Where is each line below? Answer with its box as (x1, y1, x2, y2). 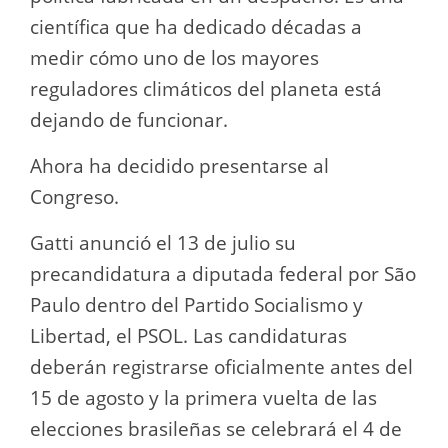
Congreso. (30, 184, 119, 211)
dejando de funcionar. (30, 107, 228, 134)
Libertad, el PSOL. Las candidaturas (30, 323, 347, 350)
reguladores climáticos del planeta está (30, 76, 382, 103)
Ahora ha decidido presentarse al (30, 153, 329, 180)
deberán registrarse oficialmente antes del (30, 354, 413, 381)
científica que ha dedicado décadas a (30, 14, 362, 41)
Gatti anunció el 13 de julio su (30, 230, 296, 257)
